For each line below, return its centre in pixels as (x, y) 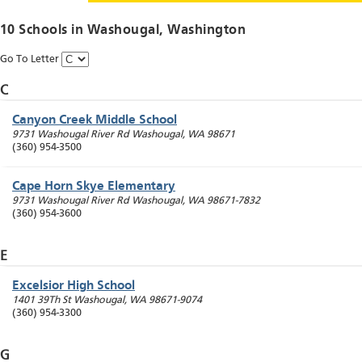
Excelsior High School (74, 286)
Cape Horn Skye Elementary (94, 187)
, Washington (203, 31)
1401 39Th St (42, 301)
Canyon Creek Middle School (95, 121)
